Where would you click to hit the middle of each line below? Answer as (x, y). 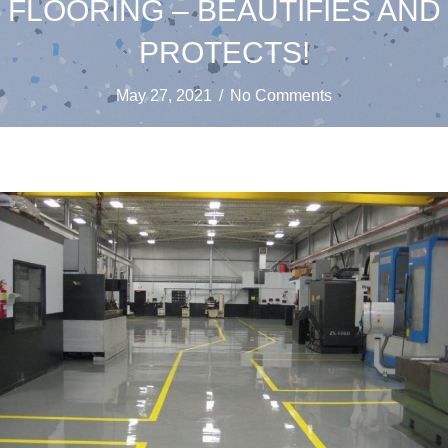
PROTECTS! (224, 53)
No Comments (281, 96)
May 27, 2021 (164, 96)
